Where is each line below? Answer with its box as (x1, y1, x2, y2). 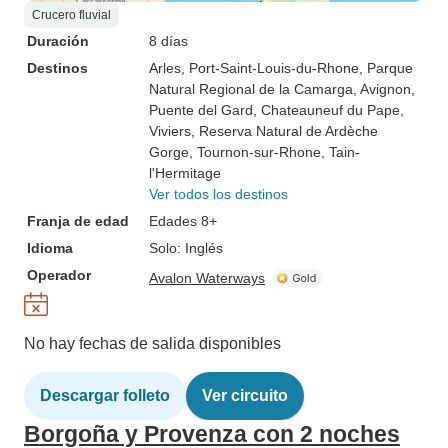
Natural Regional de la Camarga (149, 81, 353, 97)
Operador (27, 267, 91, 283)
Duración (27, 33, 89, 49)
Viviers (149, 123, 191, 139)
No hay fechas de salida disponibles (24, 335, 281, 352)
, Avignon (353, 81, 411, 97)
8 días (149, 33, 188, 49)
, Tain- (321, 144, 360, 160)
